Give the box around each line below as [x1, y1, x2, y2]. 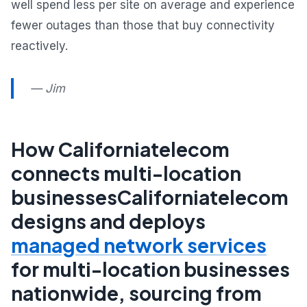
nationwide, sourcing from [11, 281, 262, 306]
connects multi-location [11, 161, 241, 186]
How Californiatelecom [11, 137, 230, 162]
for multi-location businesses [11, 257, 290, 282]
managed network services [11, 233, 267, 258]
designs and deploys [11, 209, 206, 234]
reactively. [11, 39, 68, 53]
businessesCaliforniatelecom [11, 185, 288, 210]
